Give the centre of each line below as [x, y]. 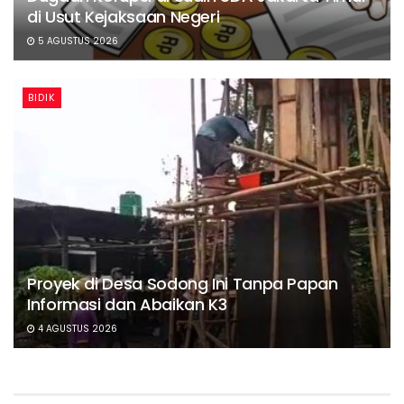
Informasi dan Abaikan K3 [127, 305]
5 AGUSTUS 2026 [77, 41]
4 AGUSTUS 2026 [76, 329]
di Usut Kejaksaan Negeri [124, 17]
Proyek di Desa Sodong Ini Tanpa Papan [183, 284]
